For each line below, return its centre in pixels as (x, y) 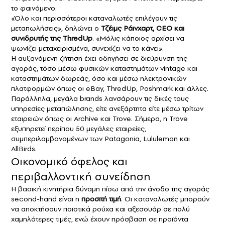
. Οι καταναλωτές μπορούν (165, 199)
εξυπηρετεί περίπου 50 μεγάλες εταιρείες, (79, 129)
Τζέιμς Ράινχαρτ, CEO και (143, 28)
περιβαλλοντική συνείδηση (81, 177)
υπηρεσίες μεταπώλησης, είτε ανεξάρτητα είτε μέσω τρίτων (107, 109)
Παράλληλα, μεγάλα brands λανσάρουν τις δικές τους (100, 99)
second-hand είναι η (46, 199)
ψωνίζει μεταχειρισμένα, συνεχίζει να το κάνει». (87, 48)
